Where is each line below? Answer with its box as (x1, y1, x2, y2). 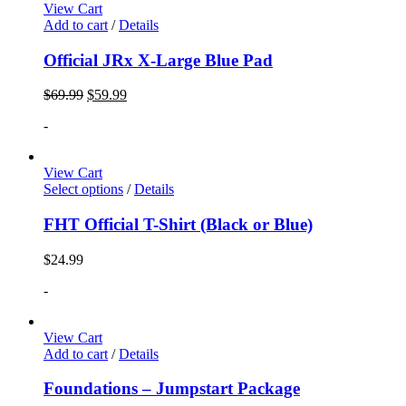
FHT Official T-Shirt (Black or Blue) (43, 215, 313, 235)
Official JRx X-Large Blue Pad (43, 50, 273, 70)
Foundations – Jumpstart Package (43, 379, 300, 399)
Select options (43, 181, 123, 198)
